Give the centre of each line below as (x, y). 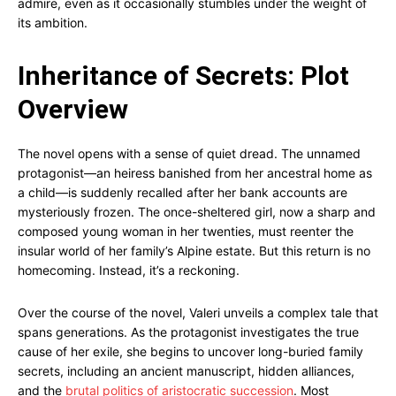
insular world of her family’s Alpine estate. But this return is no (194, 251)
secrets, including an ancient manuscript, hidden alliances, (186, 371)
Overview (73, 109)
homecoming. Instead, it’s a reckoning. (129, 270)
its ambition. (53, 23)
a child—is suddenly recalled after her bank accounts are (183, 192)
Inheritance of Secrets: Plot (183, 76)
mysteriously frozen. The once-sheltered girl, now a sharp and (197, 212)
